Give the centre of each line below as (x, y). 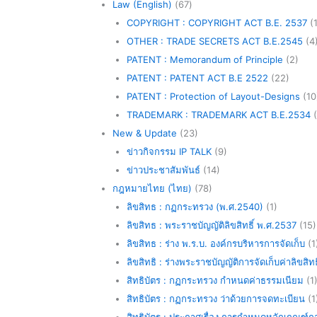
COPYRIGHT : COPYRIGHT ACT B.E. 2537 (217, 22)
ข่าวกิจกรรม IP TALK (169, 151)
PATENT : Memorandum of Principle (204, 59)
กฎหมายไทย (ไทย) (152, 188)
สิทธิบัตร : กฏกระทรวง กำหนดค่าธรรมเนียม (215, 280)
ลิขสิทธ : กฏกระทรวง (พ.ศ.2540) (195, 206)
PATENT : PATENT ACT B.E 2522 (197, 77)
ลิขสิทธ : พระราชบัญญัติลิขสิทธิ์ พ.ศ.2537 (211, 225)
